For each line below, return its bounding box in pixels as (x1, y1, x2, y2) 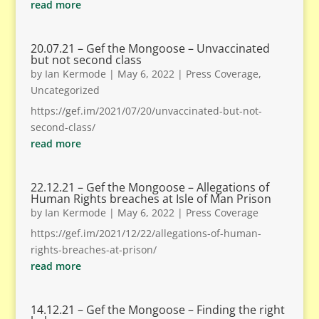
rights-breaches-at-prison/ (30, 243, 157, 256)
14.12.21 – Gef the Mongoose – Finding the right (30, 302, 285, 318)
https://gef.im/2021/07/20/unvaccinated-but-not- (30, 104, 262, 117)
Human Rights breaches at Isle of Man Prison (30, 191, 271, 206)
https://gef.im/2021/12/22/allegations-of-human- (30, 226, 261, 240)
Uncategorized (30, 83, 100, 97)
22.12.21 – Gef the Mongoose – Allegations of (30, 179, 269, 195)
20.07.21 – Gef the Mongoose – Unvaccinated (30, 41, 270, 56)
